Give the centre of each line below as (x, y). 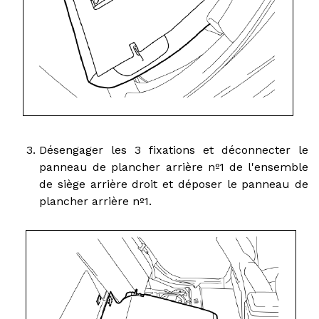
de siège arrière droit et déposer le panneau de (174, 184)
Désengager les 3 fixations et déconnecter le (174, 150)
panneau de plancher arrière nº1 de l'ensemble (174, 167)
